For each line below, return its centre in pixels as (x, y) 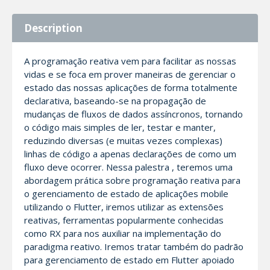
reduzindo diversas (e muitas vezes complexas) (123, 140)
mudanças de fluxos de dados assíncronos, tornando (133, 114)
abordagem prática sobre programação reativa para (132, 180)
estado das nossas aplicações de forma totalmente (131, 87)
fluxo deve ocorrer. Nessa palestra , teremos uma (128, 167)
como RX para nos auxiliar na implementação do (123, 233)
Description (53, 28)
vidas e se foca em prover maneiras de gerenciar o (130, 74)
